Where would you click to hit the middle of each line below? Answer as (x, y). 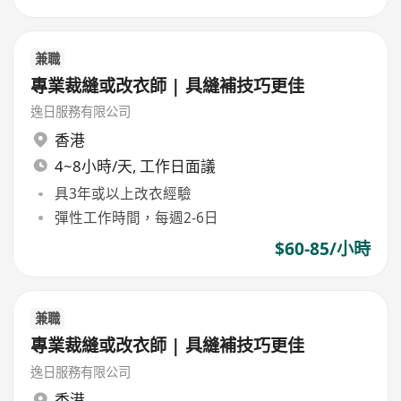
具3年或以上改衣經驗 (123, 194)
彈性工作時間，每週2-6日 (136, 217)
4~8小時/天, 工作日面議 (135, 166)
